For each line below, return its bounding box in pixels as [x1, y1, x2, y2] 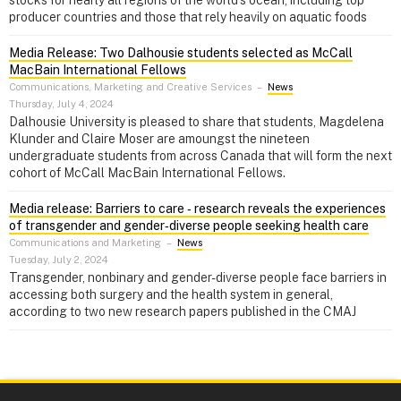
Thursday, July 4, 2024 [9, 98, 114, 111]
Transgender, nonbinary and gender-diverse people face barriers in [9, 269, 387, 285]
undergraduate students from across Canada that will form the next [9, 148, 392, 163]
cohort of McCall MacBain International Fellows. [9, 165, 286, 180]
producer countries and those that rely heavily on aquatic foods [9, 9, 367, 24]
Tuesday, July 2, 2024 [9, 253, 108, 267]
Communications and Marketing [9, 235, 161, 249]
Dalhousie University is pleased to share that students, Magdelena [9, 114, 384, 129]
